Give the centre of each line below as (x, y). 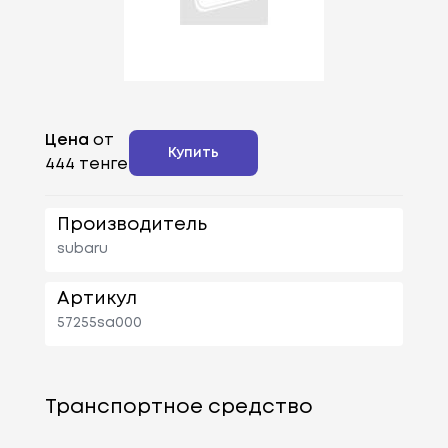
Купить (194, 152)
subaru (82, 248)
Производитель (131, 224)
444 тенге (86, 164)
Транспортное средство (178, 407)
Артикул (96, 298)
